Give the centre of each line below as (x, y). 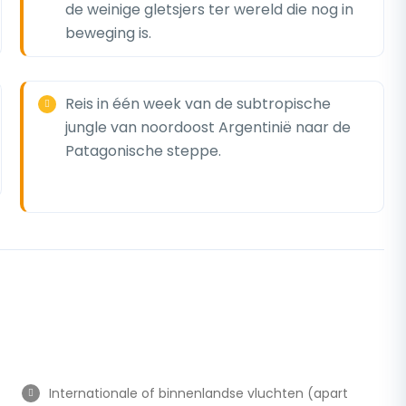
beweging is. (108, 33)
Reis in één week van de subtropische (198, 104)
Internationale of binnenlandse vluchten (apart (198, 393)
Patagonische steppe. (143, 151)
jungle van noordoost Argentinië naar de (208, 127)
